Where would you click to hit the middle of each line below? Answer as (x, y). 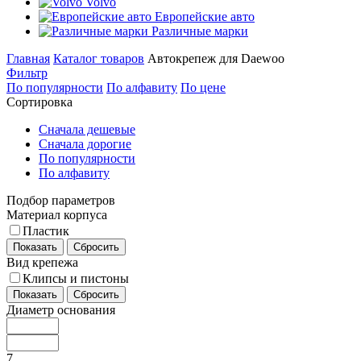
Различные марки (200, 31)
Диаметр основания (61, 310)
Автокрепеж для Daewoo (216, 58)
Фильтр (27, 73)
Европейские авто (205, 17)
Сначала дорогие (85, 144)
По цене (203, 87)
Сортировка (39, 102)
